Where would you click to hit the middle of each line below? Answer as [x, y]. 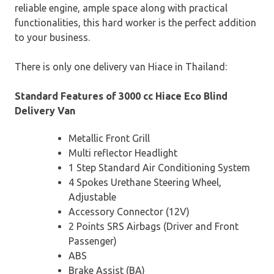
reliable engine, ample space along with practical [121, 8]
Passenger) [93, 241]
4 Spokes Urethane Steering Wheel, [145, 182]
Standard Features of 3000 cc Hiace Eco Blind [121, 96]
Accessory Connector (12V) [129, 211]
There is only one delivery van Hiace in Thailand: [121, 66]
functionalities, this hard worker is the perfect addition [135, 22]
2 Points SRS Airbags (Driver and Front [154, 226]
